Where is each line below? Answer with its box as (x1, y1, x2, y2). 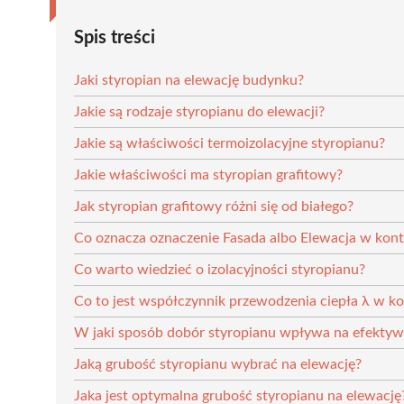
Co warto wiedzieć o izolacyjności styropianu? (74, 262, 365, 277)
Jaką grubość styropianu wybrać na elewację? (74, 356, 362, 372)
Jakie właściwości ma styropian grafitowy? (74, 167, 343, 182)
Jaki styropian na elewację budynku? (74, 72, 304, 87)
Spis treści (74, 28, 155, 47)
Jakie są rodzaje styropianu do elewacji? (74, 104, 325, 119)
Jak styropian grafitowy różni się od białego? (74, 198, 353, 214)
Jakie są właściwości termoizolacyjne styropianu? (74, 135, 385, 151)
